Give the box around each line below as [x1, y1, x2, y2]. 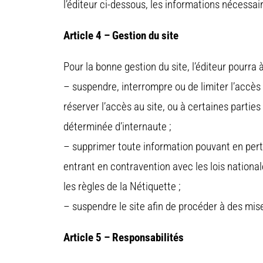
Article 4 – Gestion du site [63, 29, 178, 43]
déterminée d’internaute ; [63, 120, 171, 134]
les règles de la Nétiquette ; [63, 180, 181, 194]
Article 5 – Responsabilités [63, 231, 184, 245]
